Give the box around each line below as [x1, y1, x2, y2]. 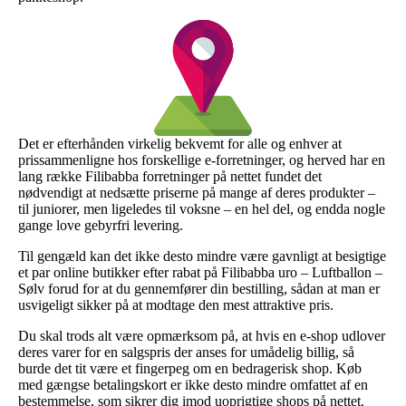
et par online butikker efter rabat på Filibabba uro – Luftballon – [18, 264, 382, 280]
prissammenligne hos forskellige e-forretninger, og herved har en [18, 151, 385, 168]
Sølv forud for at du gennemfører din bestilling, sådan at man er [18, 280, 380, 296]
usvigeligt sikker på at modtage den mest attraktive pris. [18, 296, 333, 313]
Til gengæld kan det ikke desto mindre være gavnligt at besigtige [18, 247, 386, 264]
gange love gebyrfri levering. [18, 217, 183, 233]
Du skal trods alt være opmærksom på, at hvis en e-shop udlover [18, 327, 385, 343]
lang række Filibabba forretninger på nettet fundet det [18, 168, 322, 184]
